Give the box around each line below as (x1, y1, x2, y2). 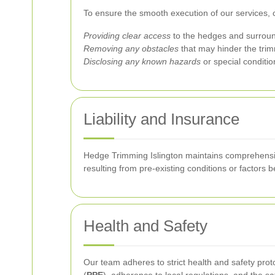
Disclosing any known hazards (83, 56, 201, 66)
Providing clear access (83, 31, 171, 41)
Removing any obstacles (83, 44, 179, 53)
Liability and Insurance (83, 110, 239, 128)
